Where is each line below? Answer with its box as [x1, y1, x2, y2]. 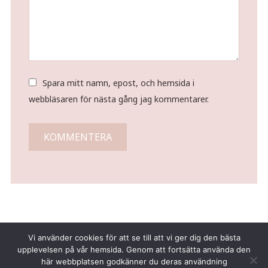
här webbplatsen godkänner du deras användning [41, 257, 227, 266]
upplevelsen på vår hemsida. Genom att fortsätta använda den [17, 245, 251, 254]
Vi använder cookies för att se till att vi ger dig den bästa [28, 233, 240, 242]
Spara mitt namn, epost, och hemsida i [42, 77, 194, 89]
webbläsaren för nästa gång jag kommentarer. [28, 93, 209, 105]
